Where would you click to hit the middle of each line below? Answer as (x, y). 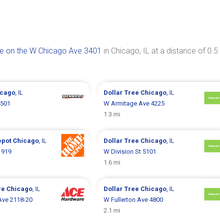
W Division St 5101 (130, 151)
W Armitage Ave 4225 (134, 103)
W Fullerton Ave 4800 (133, 200)
